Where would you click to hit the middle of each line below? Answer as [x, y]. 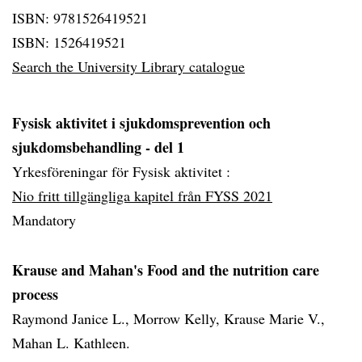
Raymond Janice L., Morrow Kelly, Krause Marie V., [168, 318]
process [35, 294]
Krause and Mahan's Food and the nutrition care [166, 270]
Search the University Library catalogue [128, 66]
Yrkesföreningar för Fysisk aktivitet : [121, 171]
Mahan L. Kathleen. [71, 343]
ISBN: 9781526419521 [80, 18]
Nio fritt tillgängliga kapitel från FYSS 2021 [142, 196]
